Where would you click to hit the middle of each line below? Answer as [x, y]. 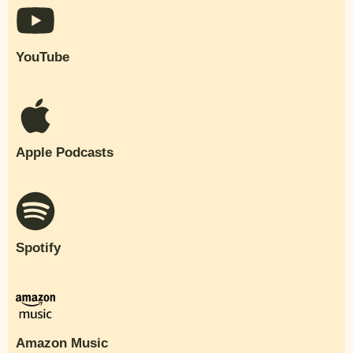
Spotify [38, 247]
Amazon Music [62, 343]
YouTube [43, 57]
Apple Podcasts [65, 152]
